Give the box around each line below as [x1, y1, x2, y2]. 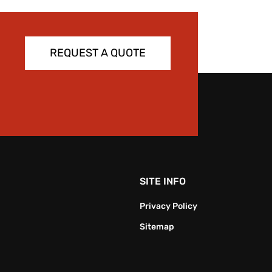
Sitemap [140, 221, 174, 232]
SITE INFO [140, 175, 186, 187]
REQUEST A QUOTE [50, 46, 146, 59]
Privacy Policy [140, 200, 197, 211]
